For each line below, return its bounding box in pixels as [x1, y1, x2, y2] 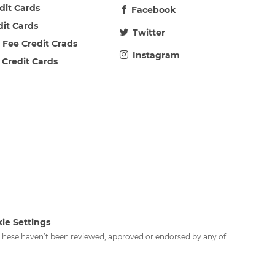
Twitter [133, 26, 165, 38]
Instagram [133, 49, 180, 61]
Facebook [131, 4, 176, 15]
